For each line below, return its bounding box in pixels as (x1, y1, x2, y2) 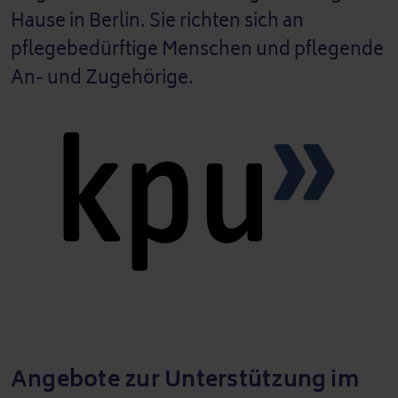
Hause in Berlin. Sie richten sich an (11, 4, 304, 36)
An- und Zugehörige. (11, 61, 194, 93)
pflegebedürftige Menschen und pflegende (11, 33, 384, 65)
